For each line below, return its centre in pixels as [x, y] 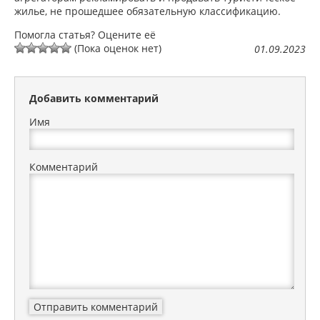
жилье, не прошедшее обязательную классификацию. [147, 11]
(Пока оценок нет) [116, 49]
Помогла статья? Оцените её [85, 35]
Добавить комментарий [94, 99]
